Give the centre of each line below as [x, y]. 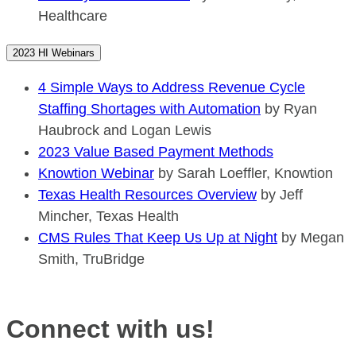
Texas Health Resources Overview [147, 195]
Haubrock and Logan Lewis [125, 131]
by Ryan [289, 109]
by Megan [311, 238]
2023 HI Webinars [54, 53]
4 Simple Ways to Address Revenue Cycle [172, 88]
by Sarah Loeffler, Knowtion [244, 174]
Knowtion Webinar [96, 174]
